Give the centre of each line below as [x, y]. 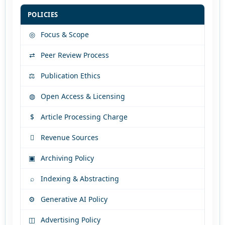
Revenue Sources [69, 138]
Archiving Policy [67, 158]
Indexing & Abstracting [80, 179]
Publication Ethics [70, 76]
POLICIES [43, 15]
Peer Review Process [75, 55]
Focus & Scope [65, 35]
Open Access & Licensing [83, 96]
